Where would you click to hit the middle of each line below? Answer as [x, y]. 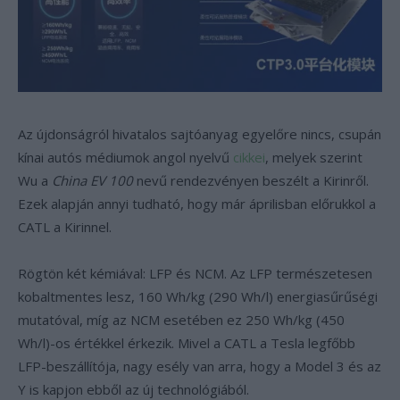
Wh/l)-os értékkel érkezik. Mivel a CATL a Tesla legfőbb [187, 343]
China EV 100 [92, 180]
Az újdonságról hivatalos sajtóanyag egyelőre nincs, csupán [200, 134]
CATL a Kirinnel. [65, 227]
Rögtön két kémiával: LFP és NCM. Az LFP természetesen [195, 273]
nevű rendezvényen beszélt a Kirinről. [251, 180]
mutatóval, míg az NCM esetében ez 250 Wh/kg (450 [181, 320]
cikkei [249, 157]
